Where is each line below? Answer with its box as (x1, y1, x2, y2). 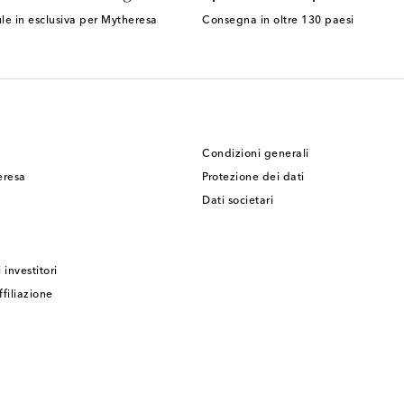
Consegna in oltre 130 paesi (202, 14, 354, 26)
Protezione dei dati (202, 171, 305, 183)
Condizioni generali (202, 148, 309, 160)
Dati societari (202, 195, 273, 207)
